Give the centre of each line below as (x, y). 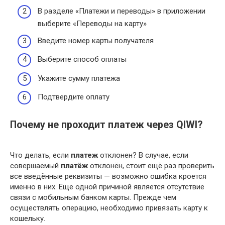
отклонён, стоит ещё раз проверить (151, 165)
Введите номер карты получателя (96, 40)
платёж (74, 165)
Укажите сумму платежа (79, 78)
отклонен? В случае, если (143, 155)
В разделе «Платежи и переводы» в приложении (122, 11)
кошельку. (28, 218)
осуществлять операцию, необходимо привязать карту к (109, 208)
